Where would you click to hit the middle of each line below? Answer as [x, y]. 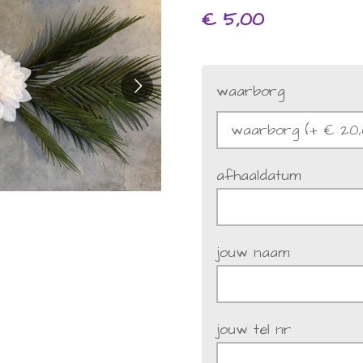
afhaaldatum [258, 175]
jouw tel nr [254, 330]
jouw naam [253, 253]
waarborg [250, 91]
